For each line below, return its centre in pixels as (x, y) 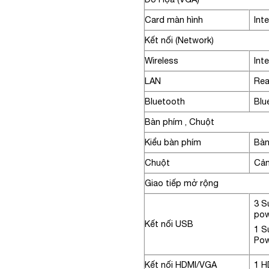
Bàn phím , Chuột (181, 121)
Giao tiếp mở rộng (183, 183)
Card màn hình (174, 19)
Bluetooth (165, 101)
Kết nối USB (169, 223)
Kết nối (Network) (180, 40)
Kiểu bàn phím (173, 142)
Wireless (162, 60)
